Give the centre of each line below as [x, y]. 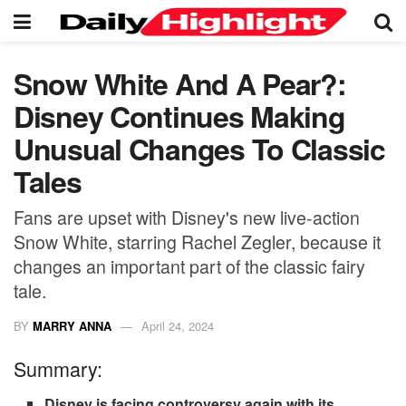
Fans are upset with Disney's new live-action [187, 217]
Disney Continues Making [179, 116]
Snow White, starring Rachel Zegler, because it [197, 241]
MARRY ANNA [72, 325]
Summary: [58, 369]
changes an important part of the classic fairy [189, 266]
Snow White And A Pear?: [180, 83]
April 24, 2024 [178, 325]
